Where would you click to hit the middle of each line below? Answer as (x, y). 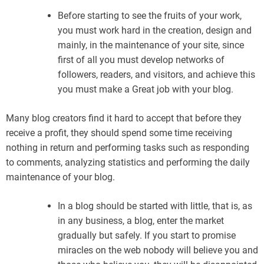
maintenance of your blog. (60, 177)
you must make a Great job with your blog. (146, 89)
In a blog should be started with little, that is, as (155, 206)
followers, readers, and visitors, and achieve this (156, 74)
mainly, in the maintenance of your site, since (151, 45)
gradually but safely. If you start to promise (147, 235)
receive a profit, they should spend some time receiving (119, 133)
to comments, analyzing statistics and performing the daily (128, 162)
